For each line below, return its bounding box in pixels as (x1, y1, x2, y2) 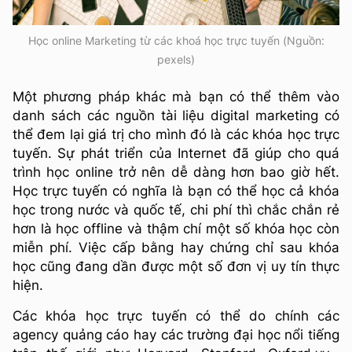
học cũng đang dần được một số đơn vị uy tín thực (13, 258, 339, 275)
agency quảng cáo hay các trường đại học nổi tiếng (13, 327, 339, 343)
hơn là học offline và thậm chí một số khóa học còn (13, 221, 339, 237)
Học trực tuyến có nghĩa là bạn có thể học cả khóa (13, 183, 339, 200)
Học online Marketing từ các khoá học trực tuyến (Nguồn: (27, 34, 324, 48)
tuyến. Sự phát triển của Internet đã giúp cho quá (13, 145, 339, 162)
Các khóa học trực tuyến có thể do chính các (13, 308, 339, 324)
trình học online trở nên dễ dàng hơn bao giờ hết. (13, 164, 339, 181)
